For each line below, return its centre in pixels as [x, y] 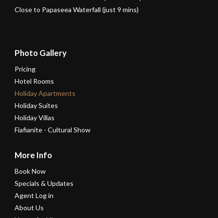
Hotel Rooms [34, 81]
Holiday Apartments [45, 93]
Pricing [25, 69]
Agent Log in [34, 196]
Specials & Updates [44, 183]
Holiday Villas [35, 118]
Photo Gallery [41, 53]
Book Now [30, 171]
